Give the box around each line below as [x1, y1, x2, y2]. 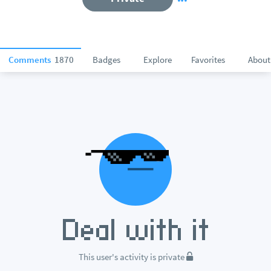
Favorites [191, 54, 225, 65]
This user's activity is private [78, 251, 186, 263]
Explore [143, 54, 172, 65]
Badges [93, 54, 120, 65]
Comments [8, 54, 53, 65]
